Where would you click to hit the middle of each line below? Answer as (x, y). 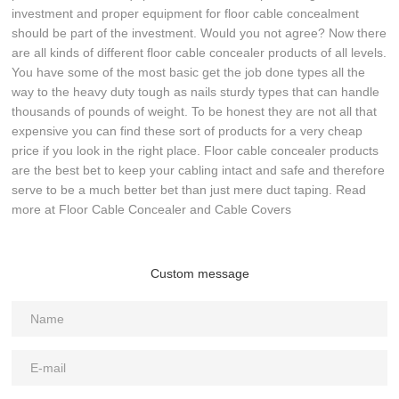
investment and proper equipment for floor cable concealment (186, 13)
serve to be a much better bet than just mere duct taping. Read (189, 190)
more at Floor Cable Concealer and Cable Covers (152, 209)
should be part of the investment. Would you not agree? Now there (199, 33)
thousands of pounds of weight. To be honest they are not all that (195, 111)
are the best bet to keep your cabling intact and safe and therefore (199, 170)
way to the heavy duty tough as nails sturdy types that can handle (196, 92)
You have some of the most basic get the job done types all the (189, 72)
